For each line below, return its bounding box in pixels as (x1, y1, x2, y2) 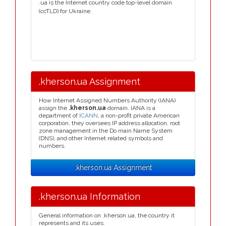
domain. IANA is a (106, 104, 155, 111)
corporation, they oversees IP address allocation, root (39, 120, 180, 127)
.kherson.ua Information (39, 191, 140, 202)
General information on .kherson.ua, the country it (39, 212, 175, 219)
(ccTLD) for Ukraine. (39, 8, 92, 15)
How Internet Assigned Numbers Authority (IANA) (39, 97, 176, 104)
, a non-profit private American (98, 112, 180, 119)
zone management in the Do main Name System (39, 127, 173, 134)
